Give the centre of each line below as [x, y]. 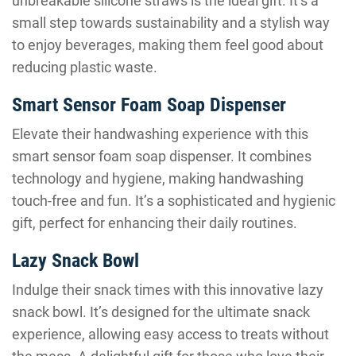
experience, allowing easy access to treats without [170, 334]
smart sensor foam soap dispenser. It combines [162, 156]
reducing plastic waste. [85, 67]
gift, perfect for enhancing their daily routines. [155, 223]
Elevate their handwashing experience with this [160, 134]
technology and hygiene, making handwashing [158, 178]
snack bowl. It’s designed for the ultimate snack [161, 312]
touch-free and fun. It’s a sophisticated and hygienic [174, 201]
